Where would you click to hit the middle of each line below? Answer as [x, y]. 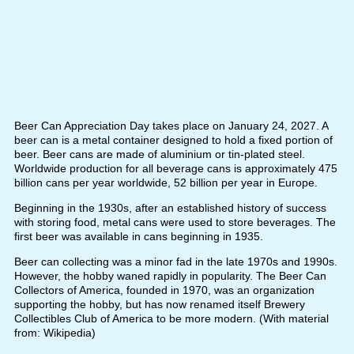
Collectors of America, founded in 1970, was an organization [164, 290]
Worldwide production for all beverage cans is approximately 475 [175, 169]
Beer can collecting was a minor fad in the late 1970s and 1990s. [175, 262]
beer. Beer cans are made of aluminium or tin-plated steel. [159, 154]
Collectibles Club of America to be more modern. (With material [171, 319]
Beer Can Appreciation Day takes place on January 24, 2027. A [171, 126]
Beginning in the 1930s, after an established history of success [170, 208]
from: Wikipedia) [55, 333]
